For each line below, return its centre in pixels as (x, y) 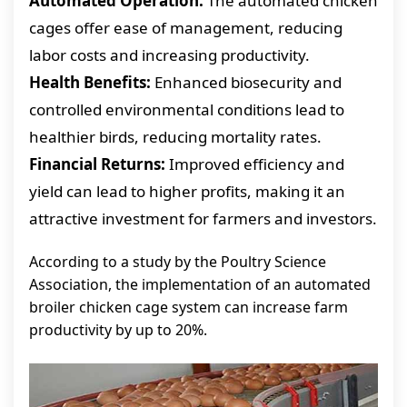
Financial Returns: (97, 164)
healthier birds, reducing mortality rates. (175, 137)
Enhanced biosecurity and (246, 82)
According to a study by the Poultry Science (178, 262)
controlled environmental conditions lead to (187, 109)
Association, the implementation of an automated (200, 284)
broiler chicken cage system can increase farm (189, 307)
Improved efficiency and (255, 164)
